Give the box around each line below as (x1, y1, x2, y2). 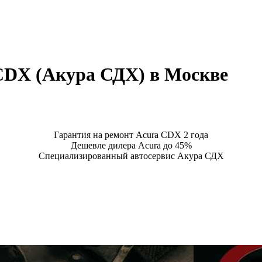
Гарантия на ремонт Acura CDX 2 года (54, 129, 208, 140)
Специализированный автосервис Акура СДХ (38, 150, 224, 161)
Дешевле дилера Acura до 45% (70, 140, 192, 150)
